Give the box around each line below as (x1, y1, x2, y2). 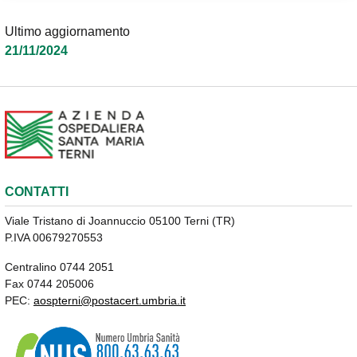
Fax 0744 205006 (5, 277, 94, 291)
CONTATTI (5, 185, 69, 199)
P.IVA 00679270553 (5, 231, 103, 245)
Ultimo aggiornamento (5, 25, 130, 39)
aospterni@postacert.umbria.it (33, 294, 186, 308)
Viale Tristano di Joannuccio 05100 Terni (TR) (5, 214, 235, 228)
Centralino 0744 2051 (5, 261, 114, 274)
